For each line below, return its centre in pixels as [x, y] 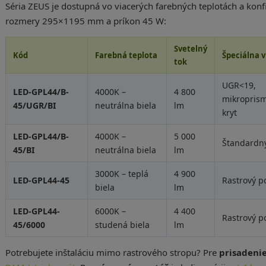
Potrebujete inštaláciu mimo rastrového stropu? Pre [112, 252]
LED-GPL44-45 [41, 180]
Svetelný [190, 49]
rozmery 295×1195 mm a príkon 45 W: [85, 21]
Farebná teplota [126, 55]
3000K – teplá [121, 174]
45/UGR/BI [34, 105]
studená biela [122, 225]
